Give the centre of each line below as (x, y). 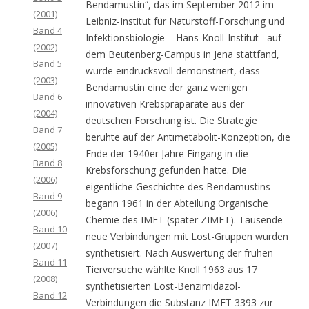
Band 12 (50, 295)
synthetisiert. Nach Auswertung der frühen (179, 253)
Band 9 (48, 196)
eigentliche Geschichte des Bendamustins (178, 187)
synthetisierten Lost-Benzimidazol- (163, 286)
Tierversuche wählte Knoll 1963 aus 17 (171, 269)
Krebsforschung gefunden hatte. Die (166, 170)
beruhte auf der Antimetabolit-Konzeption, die (188, 137)
